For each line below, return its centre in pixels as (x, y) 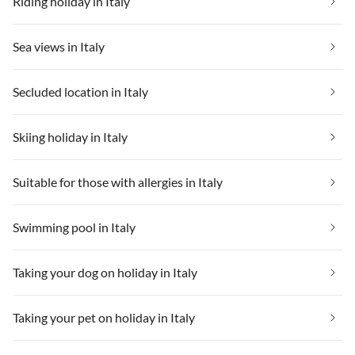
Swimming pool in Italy (74, 227)
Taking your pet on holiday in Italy (104, 317)
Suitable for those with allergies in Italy (118, 181)
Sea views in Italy (59, 46)
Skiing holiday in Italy (70, 136)
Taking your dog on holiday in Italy (105, 272)
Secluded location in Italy (80, 91)
